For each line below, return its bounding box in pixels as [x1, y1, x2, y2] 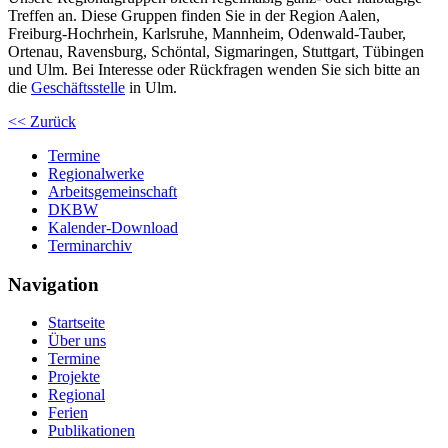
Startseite [48, 314, 105, 332]
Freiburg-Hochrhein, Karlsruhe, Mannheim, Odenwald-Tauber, [8, 24, 406, 42]
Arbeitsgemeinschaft [48, 182, 177, 200]
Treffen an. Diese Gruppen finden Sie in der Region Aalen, [8, 6, 380, 24]
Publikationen [48, 422, 135, 440]
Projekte [48, 368, 100, 386]
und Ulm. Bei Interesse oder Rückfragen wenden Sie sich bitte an [8, 60, 420, 78]
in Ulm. [125, 78, 177, 96]
